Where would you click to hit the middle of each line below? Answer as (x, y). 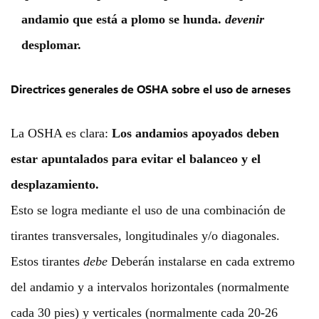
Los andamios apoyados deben (195, 133)
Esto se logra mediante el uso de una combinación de (148, 210)
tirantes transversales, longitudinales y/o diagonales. (145, 236)
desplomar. (51, 45)
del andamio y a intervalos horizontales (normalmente (150, 287)
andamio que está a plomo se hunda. (123, 19)
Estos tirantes (47, 261)
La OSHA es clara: (61, 133)
